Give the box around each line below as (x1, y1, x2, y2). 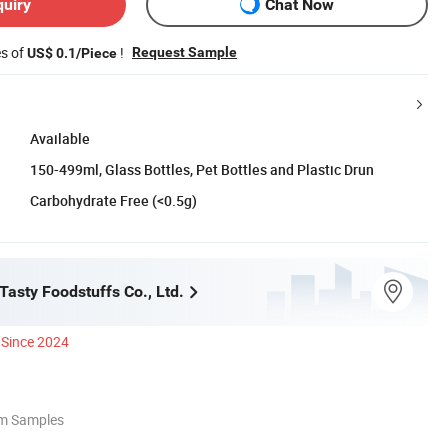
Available (30, 128, 90, 148)
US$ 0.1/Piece (27, 44, 117, 61)
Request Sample (132, 43, 237, 60)
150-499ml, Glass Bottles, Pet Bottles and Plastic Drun (30, 159, 374, 179)
